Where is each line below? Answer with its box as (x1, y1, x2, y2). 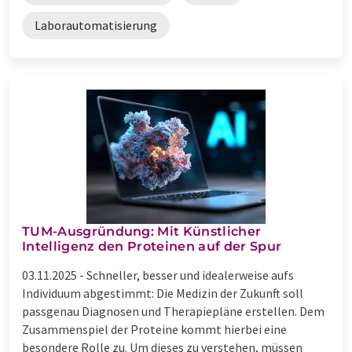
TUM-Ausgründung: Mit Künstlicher (22, 223, 262, 239)
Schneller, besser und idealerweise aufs (86, 266, 294, 283)
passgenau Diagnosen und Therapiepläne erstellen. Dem (22, 302, 324, 319)
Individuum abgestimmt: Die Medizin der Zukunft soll (22, 284, 303, 301)
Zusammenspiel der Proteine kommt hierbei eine (22, 321, 287, 337)
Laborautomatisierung (35, 16, 157, 33)
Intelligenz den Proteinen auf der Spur (22, 238, 282, 254)
